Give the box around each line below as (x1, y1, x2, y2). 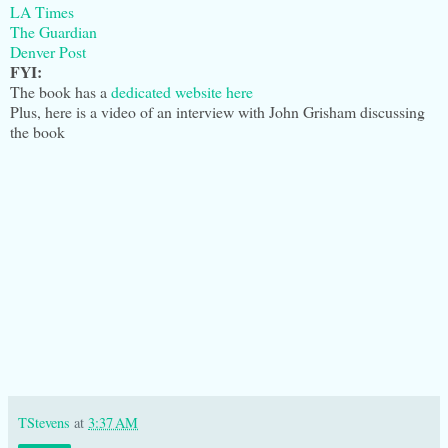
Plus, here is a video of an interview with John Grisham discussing (10, 101, 425, 123)
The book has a (10, 81, 111, 103)
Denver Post (10, 41, 86, 63)
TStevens (18, 413, 70, 433)
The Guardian (10, 21, 97, 43)
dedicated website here (111, 81, 253, 103)
